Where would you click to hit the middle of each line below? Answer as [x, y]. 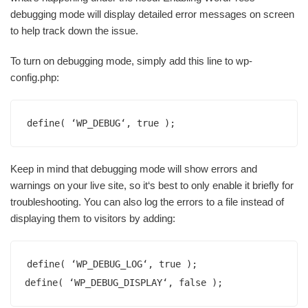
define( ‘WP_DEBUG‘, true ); [101, 123]
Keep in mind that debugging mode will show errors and [134, 169]
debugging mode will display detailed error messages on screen [152, 14]
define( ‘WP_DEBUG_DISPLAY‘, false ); [124, 283]
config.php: [35, 78]
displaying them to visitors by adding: [93, 219]
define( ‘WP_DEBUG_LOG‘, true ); [112, 264]
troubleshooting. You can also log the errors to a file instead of [147, 202]
